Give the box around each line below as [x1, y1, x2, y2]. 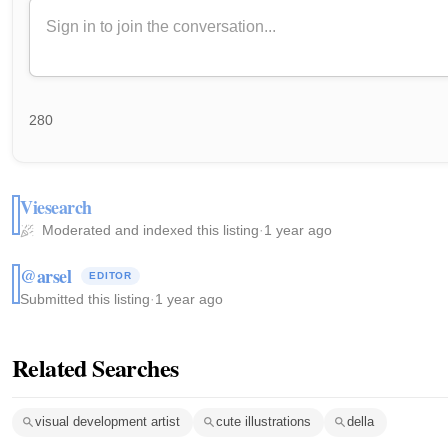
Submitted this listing [20, 290, 150, 307]
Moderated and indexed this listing [38, 221, 259, 238]
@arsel [20, 262, 72, 289]
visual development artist [35, 414, 180, 430]
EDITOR [89, 269, 132, 281]
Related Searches [12, 349, 179, 385]
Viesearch [20, 193, 92, 220]
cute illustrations [216, 414, 311, 430]
